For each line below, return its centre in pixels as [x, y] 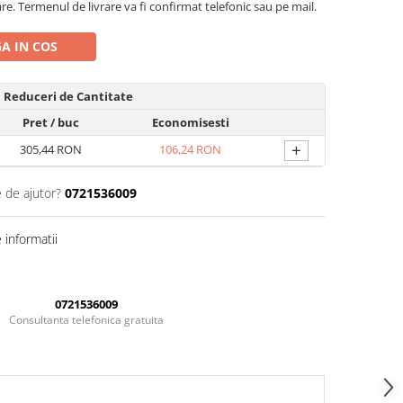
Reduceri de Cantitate [68, 96]
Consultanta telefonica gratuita [86, 320]
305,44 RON [50, 149]
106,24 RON [190, 149]
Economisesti [190, 122]
